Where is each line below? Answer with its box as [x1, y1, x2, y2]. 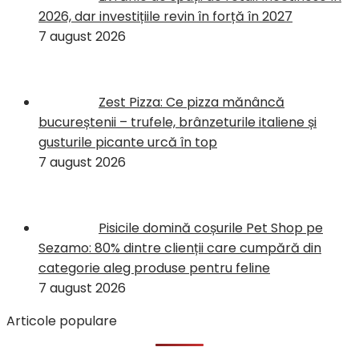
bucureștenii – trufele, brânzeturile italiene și [38, 112, 317, 131]
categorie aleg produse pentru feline [38, 258, 270, 277]
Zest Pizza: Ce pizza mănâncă [99, 92, 284, 111]
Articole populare [6, 311, 117, 330]
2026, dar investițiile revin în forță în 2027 [38, 6, 292, 26]
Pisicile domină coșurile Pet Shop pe [99, 218, 323, 237]
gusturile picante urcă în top [38, 132, 217, 151]
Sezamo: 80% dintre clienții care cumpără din [38, 238, 321, 257]
